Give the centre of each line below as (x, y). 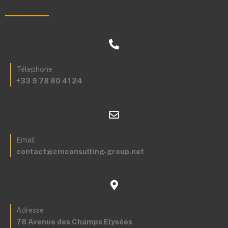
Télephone (34, 69)
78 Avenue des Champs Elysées (74, 222)
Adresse (30, 210)
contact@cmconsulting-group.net (80, 151)
